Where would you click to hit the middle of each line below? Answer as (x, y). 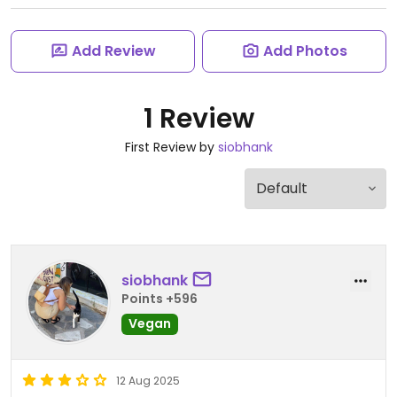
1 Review (198, 119)
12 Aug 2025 (148, 381)
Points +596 (160, 298)
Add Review (113, 51)
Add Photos (305, 51)
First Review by (171, 147)
